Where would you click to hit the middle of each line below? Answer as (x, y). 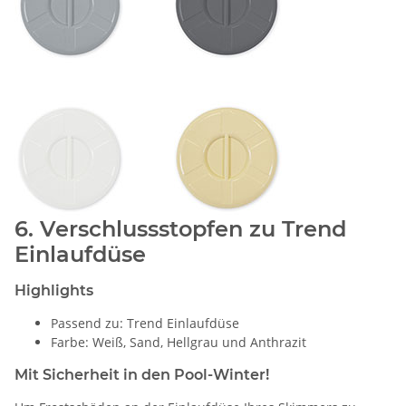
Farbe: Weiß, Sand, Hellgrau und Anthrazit (179, 343)
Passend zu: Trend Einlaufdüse (145, 324)
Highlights (54, 291)
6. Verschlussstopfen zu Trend (180, 229)
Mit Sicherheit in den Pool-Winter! (142, 375)
